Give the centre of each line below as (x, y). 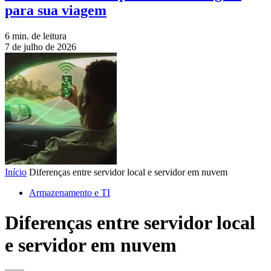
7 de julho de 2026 (41, 47)
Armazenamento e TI (70, 193)
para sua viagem (56, 11)
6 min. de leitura (36, 36)
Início (16, 172)
